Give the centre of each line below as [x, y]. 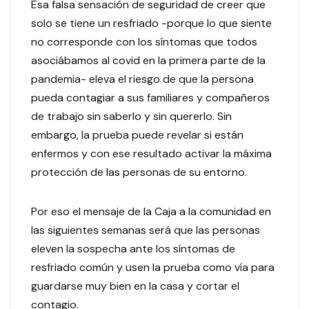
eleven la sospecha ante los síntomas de [133, 249]
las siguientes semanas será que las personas [146, 230]
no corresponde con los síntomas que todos [144, 42]
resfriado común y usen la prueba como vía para [153, 268]
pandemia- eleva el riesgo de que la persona [142, 79]
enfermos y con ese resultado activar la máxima [151, 154]
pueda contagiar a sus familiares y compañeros [150, 98]
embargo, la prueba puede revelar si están [137, 135]
